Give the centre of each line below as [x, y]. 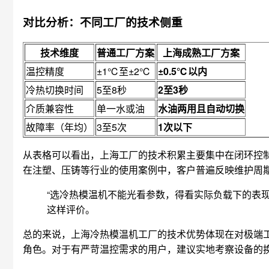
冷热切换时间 [55, 89]
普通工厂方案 [125, 52]
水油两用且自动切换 [201, 108]
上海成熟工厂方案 [201, 52]
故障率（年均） [59, 127]
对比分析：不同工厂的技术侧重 [103, 22]
